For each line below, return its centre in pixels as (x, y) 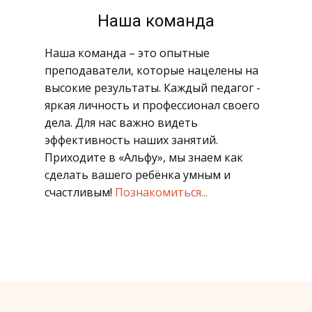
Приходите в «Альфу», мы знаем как (144, 157)
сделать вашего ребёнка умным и (138, 175)
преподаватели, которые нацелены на (151, 70)
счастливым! (80, 192)
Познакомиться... (161, 192)
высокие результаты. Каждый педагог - (153, 88)
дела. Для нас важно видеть (121, 123)
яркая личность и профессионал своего (152, 105)
